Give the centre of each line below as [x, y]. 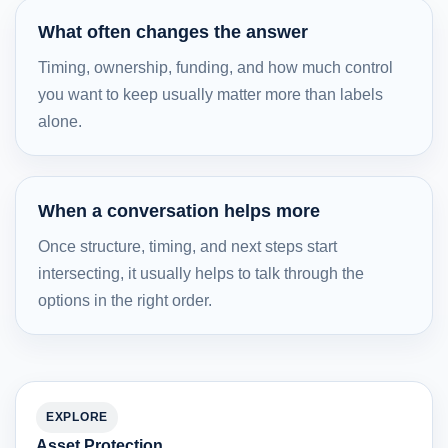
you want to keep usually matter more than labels [210, 94]
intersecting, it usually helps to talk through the [201, 273]
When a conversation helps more [179, 210]
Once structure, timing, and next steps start [187, 246]
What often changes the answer [173, 31]
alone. [60, 121]
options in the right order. [125, 300]
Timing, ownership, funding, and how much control [215, 67]
